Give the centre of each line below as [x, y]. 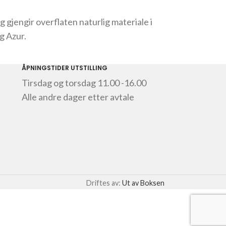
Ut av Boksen [143, 183]
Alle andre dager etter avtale [78, 97]
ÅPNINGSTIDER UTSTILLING [64, 68]
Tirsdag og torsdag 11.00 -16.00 [84, 83]
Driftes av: [104, 183]
